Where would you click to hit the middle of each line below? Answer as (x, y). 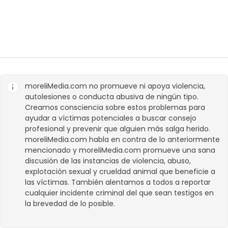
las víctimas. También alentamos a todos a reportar (118, 182)
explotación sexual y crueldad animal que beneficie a (120, 171)
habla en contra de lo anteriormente (153, 139)
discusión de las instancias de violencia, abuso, (108, 161)
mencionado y (52, 150)
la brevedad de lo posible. (70, 203)
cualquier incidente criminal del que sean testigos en (119, 193)
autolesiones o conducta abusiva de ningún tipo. (112, 96)
